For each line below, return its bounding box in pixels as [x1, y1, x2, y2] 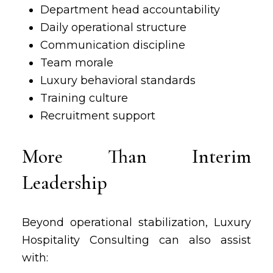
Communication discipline [40, 38, 185, 52]
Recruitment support [40, 109, 155, 122]
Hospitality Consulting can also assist [21, 233, 252, 247]
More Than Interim [21, 144, 252, 168]
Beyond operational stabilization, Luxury [21, 216, 252, 229]
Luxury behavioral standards [40, 74, 196, 87]
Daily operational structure [40, 21, 186, 34]
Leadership [21, 171, 107, 194]
